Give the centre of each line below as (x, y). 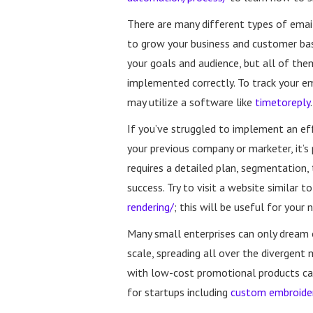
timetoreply (283, 102)
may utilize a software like (191, 102)
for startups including (179, 292)
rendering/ (151, 207)
